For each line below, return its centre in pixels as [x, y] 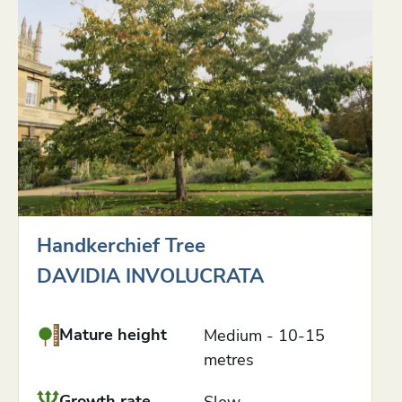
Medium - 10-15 [265, 335]
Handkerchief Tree [121, 246]
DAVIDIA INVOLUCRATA [150, 276]
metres [229, 359]
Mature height [113, 334]
